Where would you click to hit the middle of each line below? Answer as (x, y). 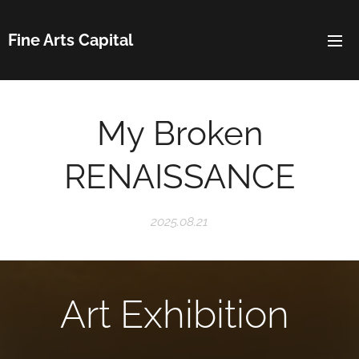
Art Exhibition (179, 314)
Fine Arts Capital (71, 40)
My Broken (179, 133)
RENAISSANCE (179, 177)
